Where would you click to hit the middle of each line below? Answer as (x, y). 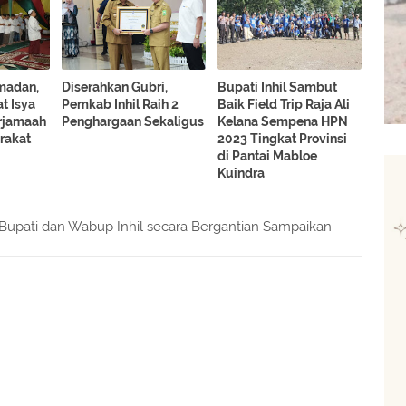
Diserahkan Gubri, (115, 87)
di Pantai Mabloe (268, 156)
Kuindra (242, 174)
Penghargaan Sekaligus (133, 122)
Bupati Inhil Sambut (278, 87)
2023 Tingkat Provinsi (283, 139)
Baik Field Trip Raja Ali (284, 105)
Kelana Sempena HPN (283, 122)
